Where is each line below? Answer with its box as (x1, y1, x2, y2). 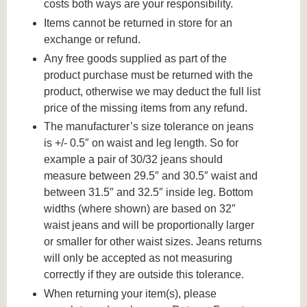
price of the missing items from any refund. (44, 101, 248, 114)
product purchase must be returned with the (44, 69, 254, 81)
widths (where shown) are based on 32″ (44, 203, 236, 215)
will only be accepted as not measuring (44, 252, 233, 265)
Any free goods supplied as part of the (44, 52, 228, 64)
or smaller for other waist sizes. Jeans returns (44, 236, 262, 248)
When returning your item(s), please (44, 288, 217, 300)
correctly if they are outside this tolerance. (44, 269, 245, 281)
